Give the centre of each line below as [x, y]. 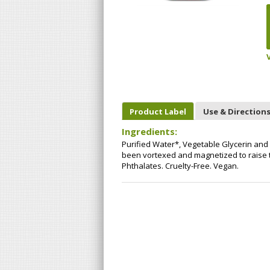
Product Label [158, 111]
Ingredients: [149, 131]
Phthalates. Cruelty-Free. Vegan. [180, 166]
